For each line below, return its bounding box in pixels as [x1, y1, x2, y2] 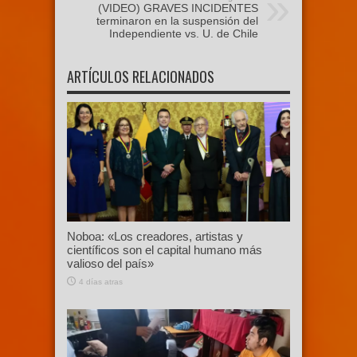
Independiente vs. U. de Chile [109, 27, 258, 41]
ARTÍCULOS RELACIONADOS [67, 66, 214, 88]
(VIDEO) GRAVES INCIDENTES [98, 2, 258, 15]
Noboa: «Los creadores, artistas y [67, 229, 243, 243]
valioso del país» [67, 256, 154, 270]
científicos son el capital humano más [67, 242, 262, 257]
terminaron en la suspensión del [96, 14, 258, 28]
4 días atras [79, 277, 123, 286]
